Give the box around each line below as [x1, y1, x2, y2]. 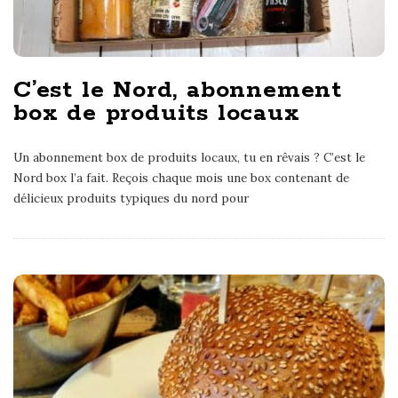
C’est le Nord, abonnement [13, 74, 342, 106]
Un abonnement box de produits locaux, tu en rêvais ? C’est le [13, 148, 365, 165]
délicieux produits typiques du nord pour [13, 189, 249, 206]
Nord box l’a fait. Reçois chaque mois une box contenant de [13, 169, 349, 186]
